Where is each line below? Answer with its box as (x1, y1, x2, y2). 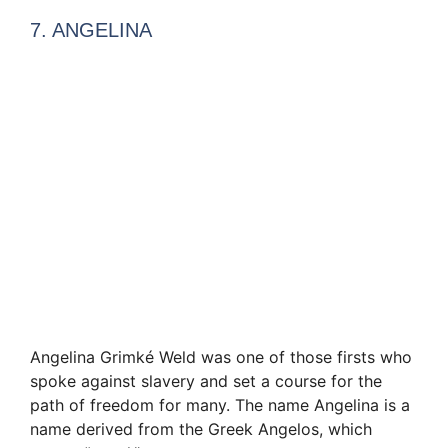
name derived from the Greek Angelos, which (30, 419, 372, 440)
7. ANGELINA (30, 19, 152, 42)
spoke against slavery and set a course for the (30, 371, 382, 392)
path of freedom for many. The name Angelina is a (30, 395, 410, 416)
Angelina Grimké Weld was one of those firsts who (30, 347, 412, 368)
